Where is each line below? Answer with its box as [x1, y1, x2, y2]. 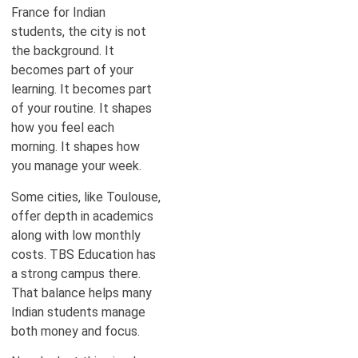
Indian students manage [11, 304, 145, 320]
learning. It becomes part [11, 82, 152, 97]
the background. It [11, 43, 114, 59]
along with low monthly [11, 227, 141, 243]
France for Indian [11, 5, 105, 21]
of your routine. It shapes [11, 101, 152, 117]
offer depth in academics [11, 208, 153, 224]
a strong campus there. [11, 265, 141, 281]
